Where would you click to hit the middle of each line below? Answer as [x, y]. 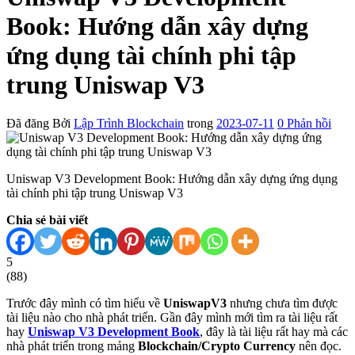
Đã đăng [28, 124]
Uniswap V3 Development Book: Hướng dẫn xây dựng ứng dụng [172, 179]
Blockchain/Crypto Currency [217, 346]
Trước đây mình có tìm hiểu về [85, 303]
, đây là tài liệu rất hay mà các [274, 332]
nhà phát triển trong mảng [72, 346]
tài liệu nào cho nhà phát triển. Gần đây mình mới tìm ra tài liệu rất [172, 318]
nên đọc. [319, 346]
